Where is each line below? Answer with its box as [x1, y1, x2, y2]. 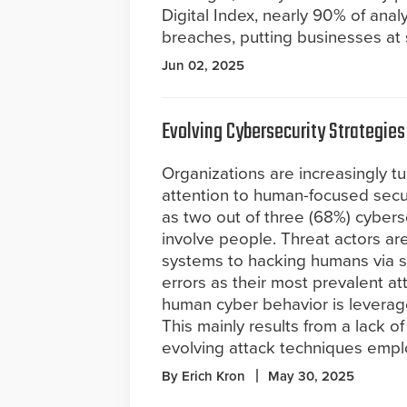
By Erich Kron [162, 368, 245, 384]
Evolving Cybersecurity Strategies [162, 114, 405, 150]
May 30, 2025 [268, 368, 354, 384]
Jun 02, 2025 [162, 57, 244, 74]
